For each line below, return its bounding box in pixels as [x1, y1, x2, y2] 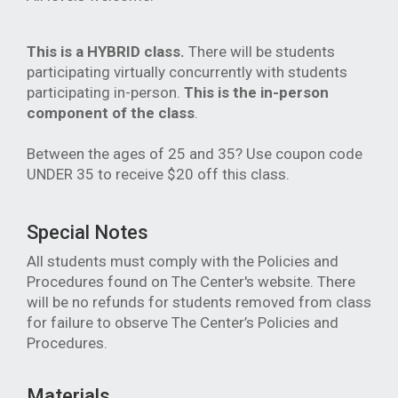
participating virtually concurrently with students [27, 63, 347, 81]
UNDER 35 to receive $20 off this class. [27, 165, 290, 183]
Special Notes [27, 221, 148, 243]
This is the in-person [184, 84, 329, 101]
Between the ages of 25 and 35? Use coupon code [27, 145, 362, 163]
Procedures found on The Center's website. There [27, 273, 355, 291]
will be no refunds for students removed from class [27, 293, 371, 311]
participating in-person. [27, 84, 184, 101]
